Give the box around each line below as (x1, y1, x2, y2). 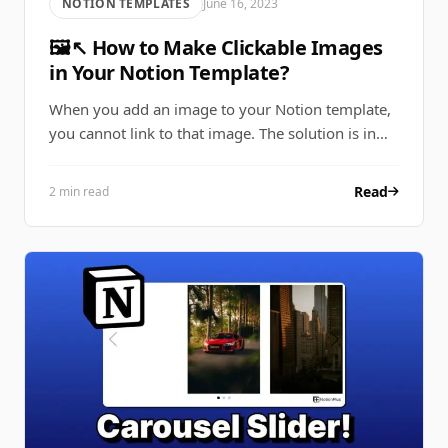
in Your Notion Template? (49, 59, 289, 87)
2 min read (49, 183, 109, 201)
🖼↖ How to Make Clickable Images (49, 34, 383, 62)
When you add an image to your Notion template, (49, 99, 391, 120)
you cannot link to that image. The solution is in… (49, 123, 388, 144)
